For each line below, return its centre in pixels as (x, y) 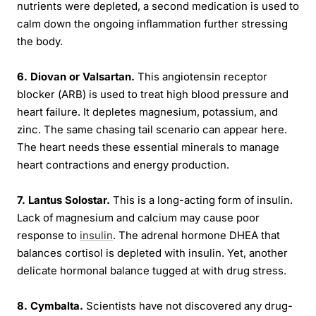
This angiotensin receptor (201, 77)
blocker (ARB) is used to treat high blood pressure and (153, 95)
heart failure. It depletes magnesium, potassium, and (147, 113)
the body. (40, 42)
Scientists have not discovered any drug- (188, 306)
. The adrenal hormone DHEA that (196, 236)
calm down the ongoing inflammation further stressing (152, 24)
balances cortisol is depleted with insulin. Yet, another (152, 254)
